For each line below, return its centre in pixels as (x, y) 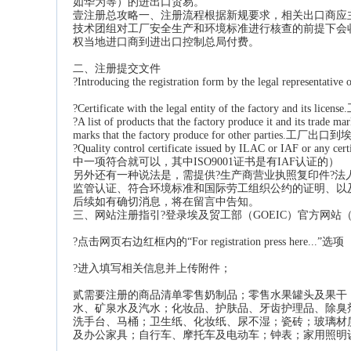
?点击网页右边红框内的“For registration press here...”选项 (208, 242)
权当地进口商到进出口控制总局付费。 (166, 42)
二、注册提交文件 (117, 69)
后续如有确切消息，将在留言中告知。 (166, 202)
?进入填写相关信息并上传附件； (152, 268)
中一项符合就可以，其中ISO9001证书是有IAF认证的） (206, 162)
